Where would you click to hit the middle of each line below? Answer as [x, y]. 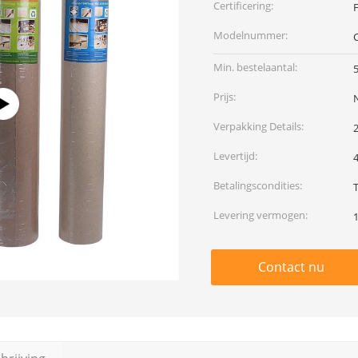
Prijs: [225, 97]
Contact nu [291, 267]
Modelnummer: [251, 35]
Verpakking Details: [259, 126]
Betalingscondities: [258, 185]
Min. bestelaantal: [255, 67]
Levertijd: [235, 156]
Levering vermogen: [261, 215]
